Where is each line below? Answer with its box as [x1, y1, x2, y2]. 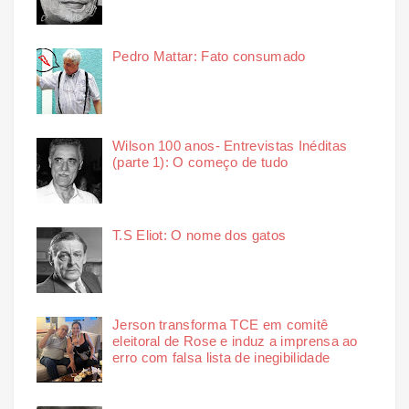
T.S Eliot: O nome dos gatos [112, 226, 287, 243]
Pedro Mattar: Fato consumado [112, 47, 306, 64]
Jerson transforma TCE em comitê [112, 316, 329, 332]
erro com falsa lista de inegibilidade [112, 349, 330, 365]
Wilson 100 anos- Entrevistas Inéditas [112, 137, 348, 153]
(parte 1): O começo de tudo [112, 153, 288, 170]
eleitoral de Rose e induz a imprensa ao [112, 332, 358, 349]
